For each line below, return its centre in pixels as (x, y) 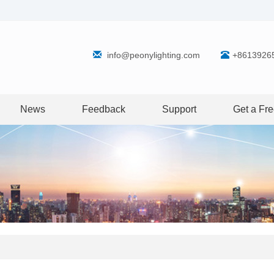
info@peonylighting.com (153, 55)
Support (179, 109)
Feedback (104, 109)
